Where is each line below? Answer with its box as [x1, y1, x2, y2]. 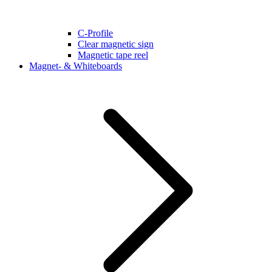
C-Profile [78, 27, 113, 38]
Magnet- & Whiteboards [29, 60, 122, 71]
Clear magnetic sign [78, 38, 154, 49]
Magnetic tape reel [78, 49, 148, 60]
